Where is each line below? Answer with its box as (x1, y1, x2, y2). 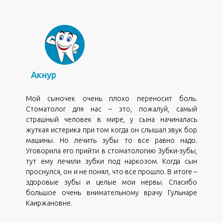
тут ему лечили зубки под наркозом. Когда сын (26, 157, 197, 165)
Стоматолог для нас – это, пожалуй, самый (26, 105, 197, 113)
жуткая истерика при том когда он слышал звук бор (26, 125, 197, 134)
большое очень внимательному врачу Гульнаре (26, 188, 197, 197)
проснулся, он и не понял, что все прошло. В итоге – (26, 167, 197, 176)
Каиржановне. (26, 199, 72, 207)
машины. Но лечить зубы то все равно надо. (26, 136, 197, 144)
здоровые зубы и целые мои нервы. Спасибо (26, 178, 197, 186)
